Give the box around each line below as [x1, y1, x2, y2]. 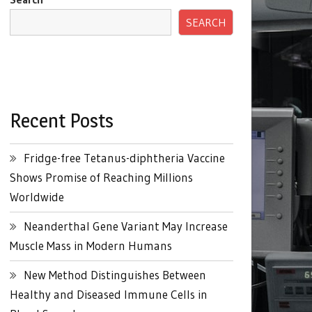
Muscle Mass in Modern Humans [9, 238, 172, 253]
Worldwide [9, 189, 64, 205]
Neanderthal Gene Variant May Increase [23, 219, 228, 234]
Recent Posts [9, 109, 114, 133]
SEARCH [185, 15, 226, 30]
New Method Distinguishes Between [23, 267, 206, 283]
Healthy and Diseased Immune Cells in [9, 287, 208, 302]
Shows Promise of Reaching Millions [9, 170, 193, 185]
